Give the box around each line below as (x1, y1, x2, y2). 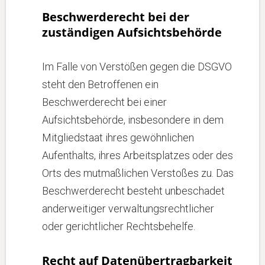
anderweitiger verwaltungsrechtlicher (42, 202, 214, 215)
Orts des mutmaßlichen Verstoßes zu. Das (42, 167, 234, 179)
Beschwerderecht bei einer (42, 96, 167, 108)
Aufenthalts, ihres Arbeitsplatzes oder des (42, 149, 233, 161)
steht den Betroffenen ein (42, 78, 159, 91)
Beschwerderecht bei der (42, 9, 189, 25)
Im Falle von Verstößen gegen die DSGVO (42, 60, 232, 73)
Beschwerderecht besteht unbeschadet (42, 185, 225, 197)
